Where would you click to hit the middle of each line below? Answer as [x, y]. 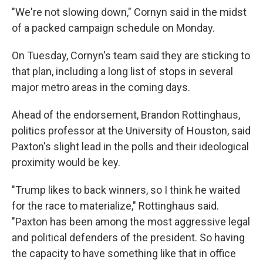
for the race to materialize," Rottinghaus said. [115, 206]
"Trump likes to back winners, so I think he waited [126, 190]
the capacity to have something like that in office [124, 253]
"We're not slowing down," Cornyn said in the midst [129, 12]
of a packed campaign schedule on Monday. [113, 28]
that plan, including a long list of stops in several [122, 71]
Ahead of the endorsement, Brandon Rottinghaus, [126, 115]
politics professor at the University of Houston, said [131, 131]
